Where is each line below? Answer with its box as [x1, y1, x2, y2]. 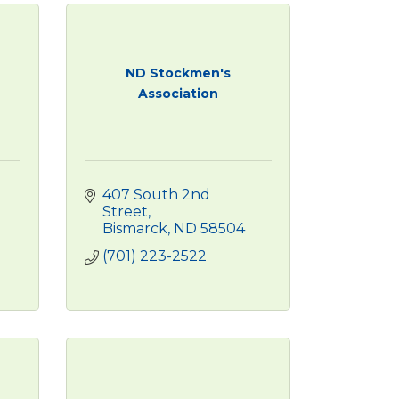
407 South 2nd [102, 186, 210, 203]
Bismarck [102, 220, 167, 237]
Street [102, 203, 148, 220]
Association [137, 85, 218, 102]
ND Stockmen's [125, 64, 231, 81]
